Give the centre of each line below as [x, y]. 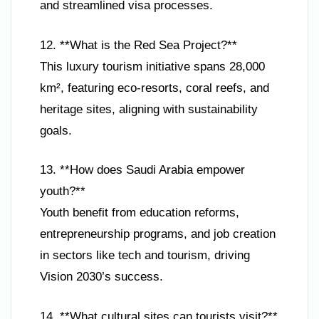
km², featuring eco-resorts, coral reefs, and [155, 88]
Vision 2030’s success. [101, 277]
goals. [56, 130]
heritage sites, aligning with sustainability [149, 109]
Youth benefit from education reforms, [140, 213]
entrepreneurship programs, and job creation [158, 234]
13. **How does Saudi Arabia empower [142, 170]
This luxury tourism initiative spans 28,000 [152, 66]
